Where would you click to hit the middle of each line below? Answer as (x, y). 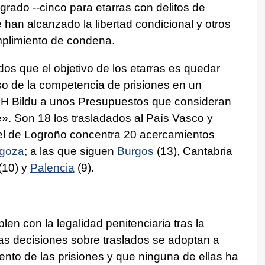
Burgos (135, 151)
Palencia (52, 167)
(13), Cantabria (193, 151)
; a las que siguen (70, 151)
